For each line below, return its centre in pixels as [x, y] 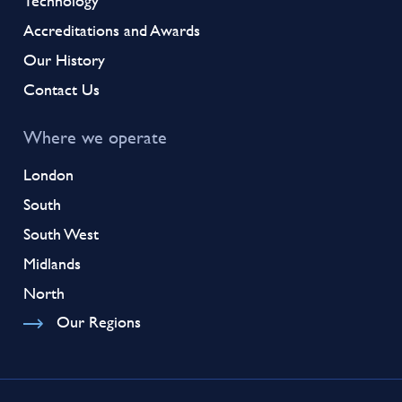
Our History [65, 59]
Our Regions [98, 321]
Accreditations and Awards [112, 30]
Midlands [52, 263]
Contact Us [62, 89]
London [49, 174]
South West [61, 233]
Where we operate [96, 136]
